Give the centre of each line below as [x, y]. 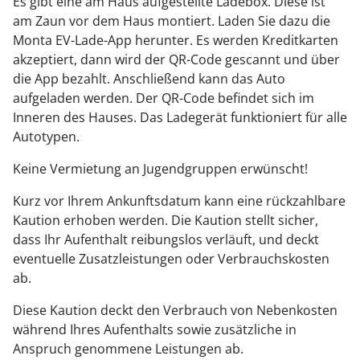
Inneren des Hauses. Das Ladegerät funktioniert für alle [180, 117]
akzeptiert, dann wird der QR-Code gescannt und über [176, 59]
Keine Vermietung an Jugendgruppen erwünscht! [160, 169]
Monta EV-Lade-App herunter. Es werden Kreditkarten [176, 40]
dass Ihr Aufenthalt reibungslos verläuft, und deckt [166, 239]
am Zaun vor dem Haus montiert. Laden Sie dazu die [172, 21]
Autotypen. [46, 137]
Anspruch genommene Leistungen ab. [128, 349]
